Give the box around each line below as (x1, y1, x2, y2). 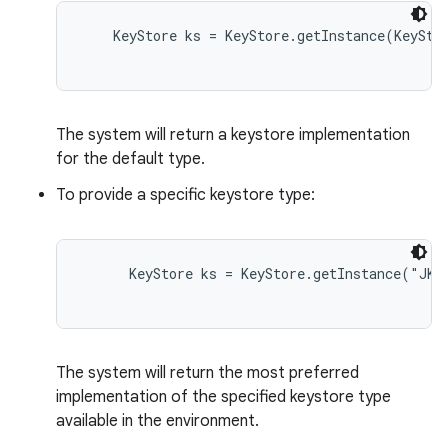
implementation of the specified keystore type (56, 387, 391, 407)
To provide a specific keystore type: (56, 185, 315, 205)
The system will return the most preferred (56, 363, 359, 383)
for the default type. (56, 149, 205, 169)
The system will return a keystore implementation (56, 125, 410, 145)
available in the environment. (56, 411, 259, 431)
